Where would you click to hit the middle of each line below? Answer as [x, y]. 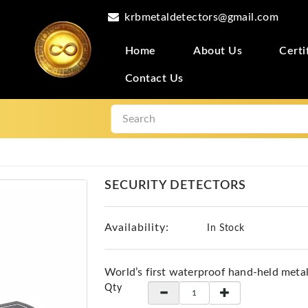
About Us [218, 51]
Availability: [137, 228]
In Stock [224, 228]
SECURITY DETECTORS [175, 186]
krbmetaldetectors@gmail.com [202, 17]
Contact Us [154, 78]
